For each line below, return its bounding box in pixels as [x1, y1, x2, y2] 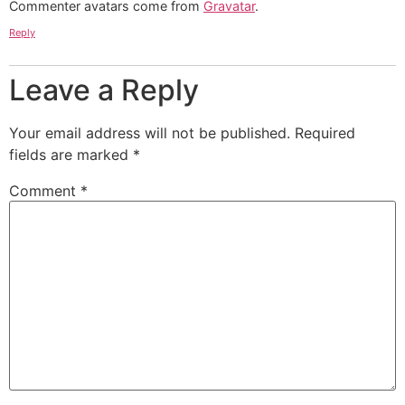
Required [295, 124, 355, 143]
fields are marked [9, 146, 133, 165]
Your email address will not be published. [9, 124, 290, 143]
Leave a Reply [9, 72, 199, 108]
